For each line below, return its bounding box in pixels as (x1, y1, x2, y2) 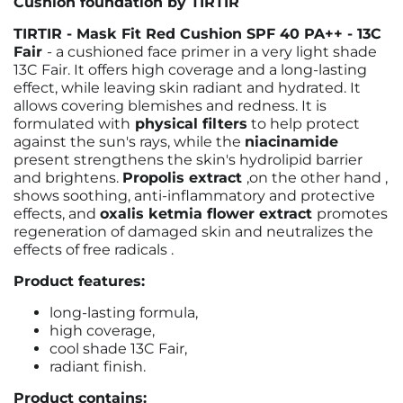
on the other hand (249, 169, 385, 186)
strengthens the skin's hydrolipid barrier (74, 151, 363, 168)
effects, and (13, 205, 96, 222)
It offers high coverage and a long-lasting (74, 61, 367, 78)
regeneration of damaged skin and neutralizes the (13, 223, 373, 240)
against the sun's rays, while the (13, 133, 245, 150)
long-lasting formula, (49, 304, 198, 321)
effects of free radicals (13, 241, 171, 258)
